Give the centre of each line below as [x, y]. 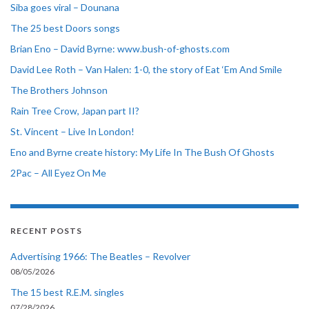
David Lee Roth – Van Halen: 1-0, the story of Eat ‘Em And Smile [146, 69]
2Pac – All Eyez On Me [58, 172]
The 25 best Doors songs [65, 28]
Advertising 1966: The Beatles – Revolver [100, 256]
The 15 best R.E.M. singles [67, 292]
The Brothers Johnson [59, 90]
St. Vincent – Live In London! [72, 131]
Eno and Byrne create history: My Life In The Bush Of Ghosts [142, 152]
